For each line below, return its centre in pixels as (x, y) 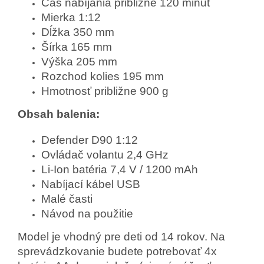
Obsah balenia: (59, 114)
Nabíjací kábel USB (91, 184)
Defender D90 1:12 (90, 140)
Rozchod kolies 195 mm (103, 76)
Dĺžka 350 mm (78, 32)
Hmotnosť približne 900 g (105, 91)
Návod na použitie (87, 213)
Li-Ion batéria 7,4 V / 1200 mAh (120, 169)
